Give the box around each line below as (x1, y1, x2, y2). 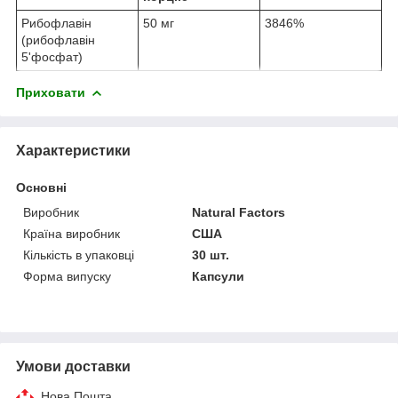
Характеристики (16, 143, 131, 159)
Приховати (16, 85, 85, 100)
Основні (16, 180, 67, 195)
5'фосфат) (21, 50, 83, 65)
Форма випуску (23, 269, 111, 284)
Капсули (192, 269, 245, 284)
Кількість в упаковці (23, 248, 134, 263)
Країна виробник (23, 227, 120, 242)
